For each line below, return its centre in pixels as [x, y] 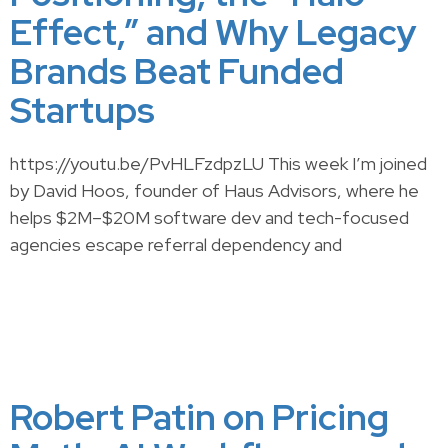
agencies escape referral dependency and [176, 244]
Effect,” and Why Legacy [213, 32]
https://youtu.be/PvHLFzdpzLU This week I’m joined [218, 163]
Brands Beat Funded [177, 71]
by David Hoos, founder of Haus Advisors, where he [214, 190]
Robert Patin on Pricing [199, 417]
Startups [82, 110]
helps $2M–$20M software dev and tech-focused [209, 217]
